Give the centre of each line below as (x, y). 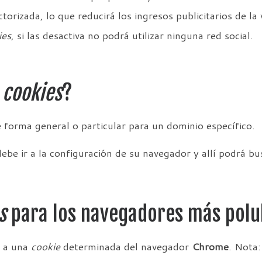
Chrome (210, 247)
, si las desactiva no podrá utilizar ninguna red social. (132, 36)
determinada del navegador (126, 247)
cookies (32, 93)
